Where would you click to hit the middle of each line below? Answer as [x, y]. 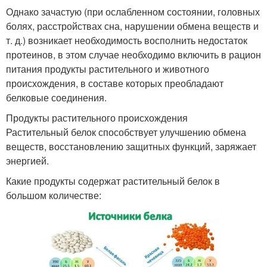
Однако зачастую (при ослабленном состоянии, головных [133, 12]
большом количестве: [54, 195]
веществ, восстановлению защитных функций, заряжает [131, 147]
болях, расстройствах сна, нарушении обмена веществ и [132, 26]
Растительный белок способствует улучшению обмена [126, 132]
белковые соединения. [56, 98]
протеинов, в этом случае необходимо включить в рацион [133, 55]
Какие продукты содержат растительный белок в [113, 181]
